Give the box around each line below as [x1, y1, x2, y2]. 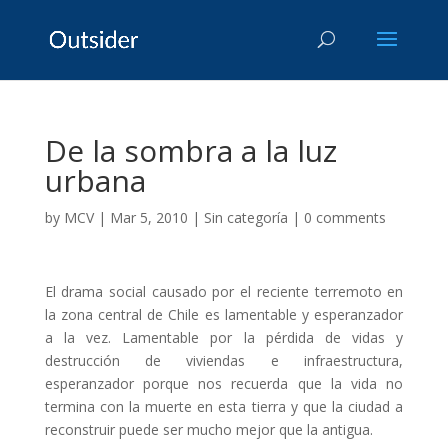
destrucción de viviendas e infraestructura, [44, 351, 404, 370]
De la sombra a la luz [44, 130, 337, 171]
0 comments [303, 208, 386, 227]
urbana [44, 160, 146, 201]
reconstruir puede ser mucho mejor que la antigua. [44, 420, 373, 439]
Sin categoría [203, 208, 288, 227]
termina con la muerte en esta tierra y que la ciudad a [44, 397, 404, 416]
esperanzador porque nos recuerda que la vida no [44, 374, 404, 393]
